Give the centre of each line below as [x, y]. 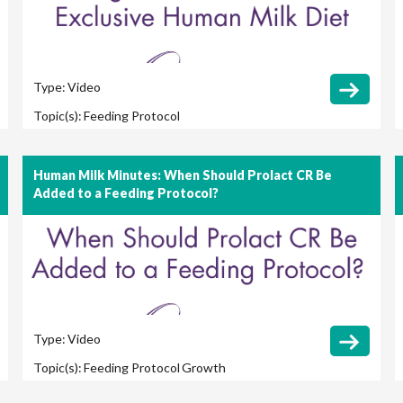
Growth [204, 368]
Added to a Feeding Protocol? [126, 193]
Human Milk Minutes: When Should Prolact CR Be [183, 175]
